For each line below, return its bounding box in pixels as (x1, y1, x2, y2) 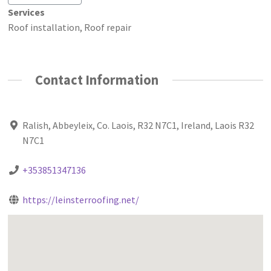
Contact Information (35, 71, 159, 88)
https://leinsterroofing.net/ (22, 194, 139, 206)
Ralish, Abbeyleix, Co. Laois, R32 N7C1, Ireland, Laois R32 (22, 119, 254, 132)
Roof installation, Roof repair (8, 21, 132, 33)
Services (8, 5, 45, 18)
